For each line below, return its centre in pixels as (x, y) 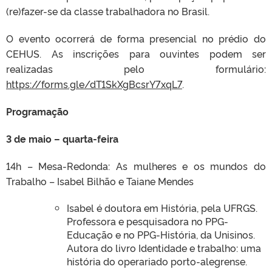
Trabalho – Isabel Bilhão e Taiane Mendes (100, 181)
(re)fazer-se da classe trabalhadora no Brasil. (108, 11)
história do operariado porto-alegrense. (157, 261)
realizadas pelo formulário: (136, 68)
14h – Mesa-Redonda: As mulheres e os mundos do (136, 165)
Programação (37, 111)
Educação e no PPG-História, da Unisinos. (161, 234)
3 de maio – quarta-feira (62, 138)
